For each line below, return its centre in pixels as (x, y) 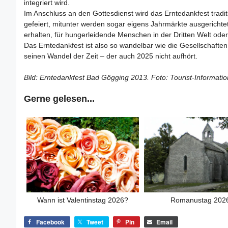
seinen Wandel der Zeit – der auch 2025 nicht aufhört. (111, 56)
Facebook (50, 222)
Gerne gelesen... (59, 99)
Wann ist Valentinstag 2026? (83, 200)
